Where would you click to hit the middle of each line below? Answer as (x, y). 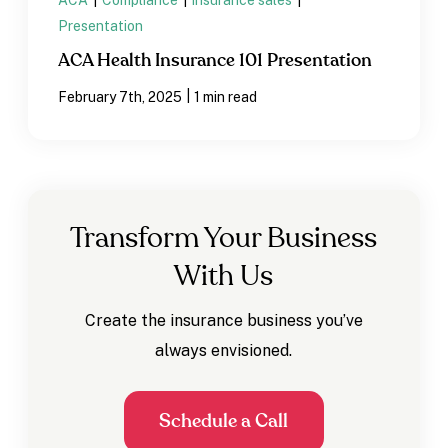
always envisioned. (224, 351)
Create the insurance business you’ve (223, 321)
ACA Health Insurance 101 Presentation (215, 61)
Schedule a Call (224, 422)
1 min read (226, 97)
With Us (224, 277)
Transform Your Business (224, 239)
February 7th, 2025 (120, 97)
